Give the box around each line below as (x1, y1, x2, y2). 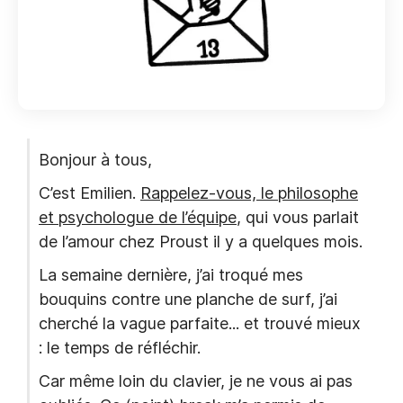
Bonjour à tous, (39, 150, 152, 169)
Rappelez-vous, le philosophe (140, 184, 358, 202)
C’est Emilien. (39, 184, 140, 202)
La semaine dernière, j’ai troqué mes (39, 265, 303, 284)
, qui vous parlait (237, 208, 359, 227)
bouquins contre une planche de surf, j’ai (39, 290, 337, 309)
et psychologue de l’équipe (39, 208, 237, 227)
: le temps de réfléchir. (39, 338, 201, 357)
